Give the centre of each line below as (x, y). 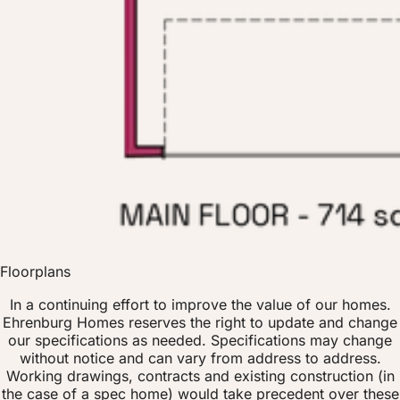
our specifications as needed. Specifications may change (200, 341)
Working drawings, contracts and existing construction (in (200, 376)
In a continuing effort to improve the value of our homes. (200, 305)
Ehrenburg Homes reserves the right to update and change (200, 323)
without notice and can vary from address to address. (200, 358)
